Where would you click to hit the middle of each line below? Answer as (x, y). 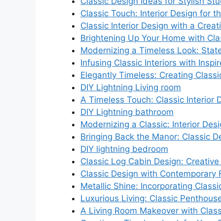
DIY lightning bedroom (124, 149)
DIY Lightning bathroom (127, 112)
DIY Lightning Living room (131, 87)
